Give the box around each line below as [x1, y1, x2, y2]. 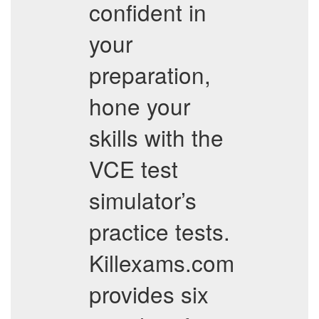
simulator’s [89, 184, 197, 216]
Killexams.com [89, 246, 234, 278]
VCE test [89, 152, 178, 184]
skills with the [89, 121, 224, 153]
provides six [89, 278, 209, 310]
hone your [89, 90, 190, 122]
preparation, [89, 58, 211, 90]
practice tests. [89, 215, 230, 247]
